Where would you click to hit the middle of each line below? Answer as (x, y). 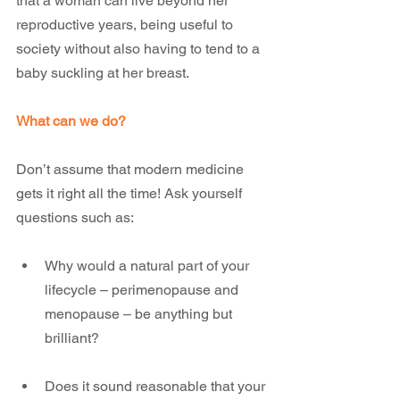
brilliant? (72, 338)
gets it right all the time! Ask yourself (131, 193)
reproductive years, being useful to (126, 25)
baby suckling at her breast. (106, 73)
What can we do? (71, 121)
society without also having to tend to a (140, 49)
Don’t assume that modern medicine (132, 169)
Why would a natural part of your (149, 266)
